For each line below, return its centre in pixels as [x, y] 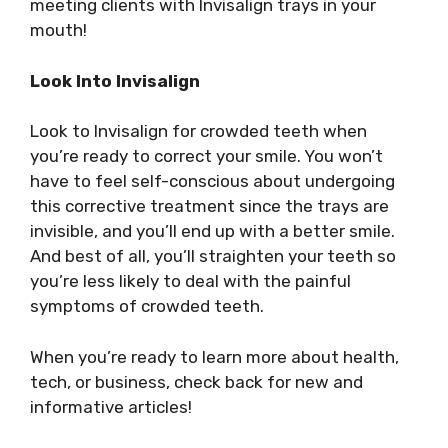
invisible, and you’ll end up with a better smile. [212, 231]
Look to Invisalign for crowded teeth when [198, 131]
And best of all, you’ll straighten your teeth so [213, 256]
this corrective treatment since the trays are [209, 206]
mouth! [58, 30]
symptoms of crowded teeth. [147, 306]
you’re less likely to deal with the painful [190, 281]
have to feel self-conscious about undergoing [212, 181]
